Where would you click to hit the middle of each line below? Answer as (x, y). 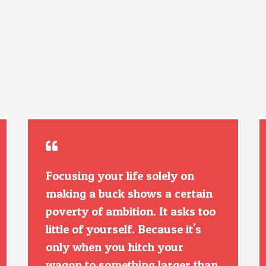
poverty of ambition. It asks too (131, 211)
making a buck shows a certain (129, 194)
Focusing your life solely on (120, 176)
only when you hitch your (115, 247)
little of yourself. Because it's (123, 229)
